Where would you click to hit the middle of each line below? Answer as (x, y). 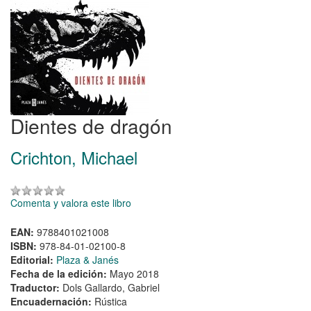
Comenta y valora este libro (71, 203)
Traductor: (36, 288)
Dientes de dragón (91, 125)
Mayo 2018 (134, 274)
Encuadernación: (52, 302)
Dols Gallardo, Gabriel (111, 288)
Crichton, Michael (74, 158)
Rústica (111, 302)
